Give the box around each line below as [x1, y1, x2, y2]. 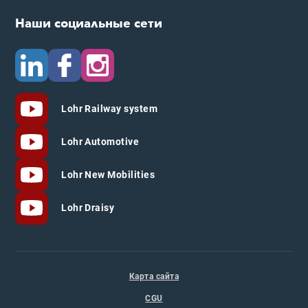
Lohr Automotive [58, 136, 140, 148]
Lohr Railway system [58, 103, 158, 115]
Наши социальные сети [14, 15, 162, 33]
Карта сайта [129, 272, 179, 282]
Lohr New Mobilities [58, 169, 155, 181]
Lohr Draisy [58, 202, 115, 214]
